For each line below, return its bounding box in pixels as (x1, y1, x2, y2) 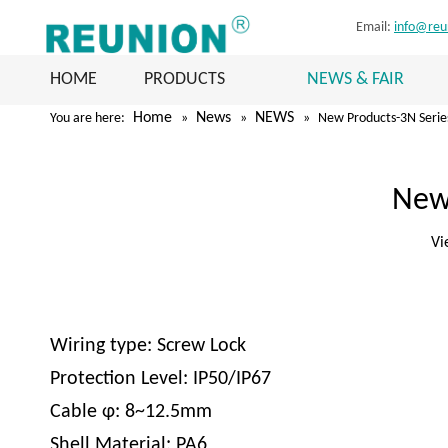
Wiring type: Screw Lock (50, 335, 246, 356)
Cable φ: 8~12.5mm (50, 401, 212, 422)
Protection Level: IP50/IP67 (50, 368, 271, 389)
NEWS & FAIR (307, 69, 404, 89)
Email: (355, 20, 394, 35)
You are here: (50, 110, 125, 126)
